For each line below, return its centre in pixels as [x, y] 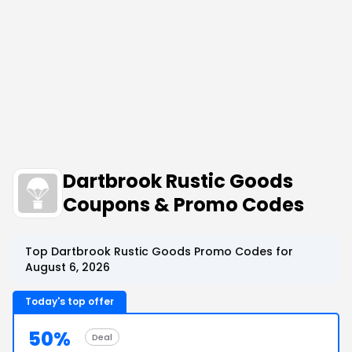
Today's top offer [70, 301]
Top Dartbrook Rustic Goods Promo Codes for [159, 251]
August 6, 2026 [68, 267]
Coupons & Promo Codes [183, 205]
